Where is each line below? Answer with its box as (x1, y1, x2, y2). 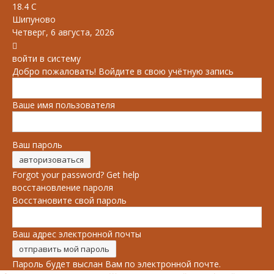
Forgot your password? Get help (12, 169, 139, 180)
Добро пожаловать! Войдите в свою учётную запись (12, 65, 234, 77)
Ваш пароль (12, 139, 62, 150)
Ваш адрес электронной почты (12, 228, 141, 240)
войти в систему (12, 53, 81, 64)
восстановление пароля (12, 182, 113, 193)
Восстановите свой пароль (12, 194, 127, 206)
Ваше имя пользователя (12, 99, 115, 111)
